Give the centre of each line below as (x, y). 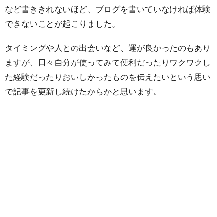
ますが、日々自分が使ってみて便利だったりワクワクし (108, 62)
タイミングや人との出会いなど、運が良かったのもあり (108, 48)
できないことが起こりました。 (62, 23)
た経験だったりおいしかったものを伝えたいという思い (108, 77)
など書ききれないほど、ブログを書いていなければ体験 (108, 9)
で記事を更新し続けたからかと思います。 (83, 91)
